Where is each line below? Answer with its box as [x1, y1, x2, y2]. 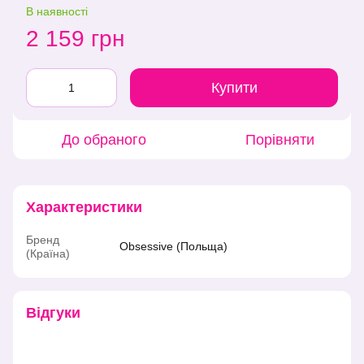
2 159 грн [26, 26, 124, 51]
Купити [210, 80, 258, 96]
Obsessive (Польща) [119, 240, 227, 253]
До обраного [62, 132, 146, 148]
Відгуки [26, 305, 80, 321]
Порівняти [245, 132, 314, 148]
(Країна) [26, 247, 70, 260]
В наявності [26, 5, 88, 18]
